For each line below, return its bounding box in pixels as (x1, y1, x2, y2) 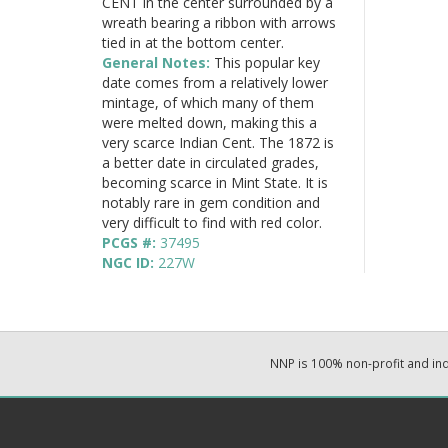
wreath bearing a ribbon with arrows (102, 12, 336, 32)
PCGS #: (102, 232, 160, 252)
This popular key (214, 52, 320, 72)
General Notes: (102, 52, 214, 72)
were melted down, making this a (102, 112, 317, 132)
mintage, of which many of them (102, 92, 314, 112)
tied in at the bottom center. (102, 32, 284, 52)
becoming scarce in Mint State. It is (102, 172, 328, 192)
